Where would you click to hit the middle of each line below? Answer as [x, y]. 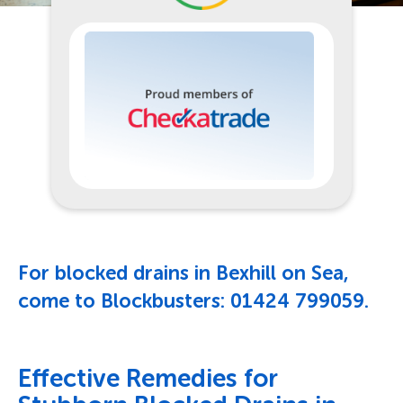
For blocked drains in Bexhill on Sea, [183, 273]
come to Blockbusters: [124, 300]
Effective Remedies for [148, 378]
